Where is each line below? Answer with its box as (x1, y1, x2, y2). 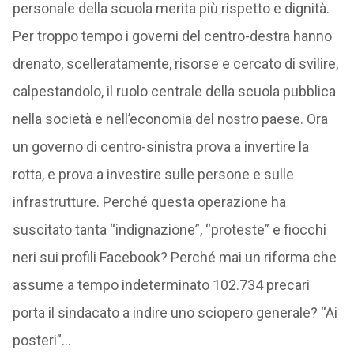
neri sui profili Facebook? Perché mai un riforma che (12, 249, 337, 265)
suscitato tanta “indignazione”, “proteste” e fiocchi (12, 221, 326, 238)
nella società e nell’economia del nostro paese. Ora (12, 111, 328, 127)
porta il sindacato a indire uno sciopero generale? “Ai (12, 304, 337, 321)
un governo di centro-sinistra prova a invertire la (12, 138, 309, 155)
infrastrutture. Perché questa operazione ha (12, 194, 286, 210)
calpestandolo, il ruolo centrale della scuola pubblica (12, 83, 336, 100)
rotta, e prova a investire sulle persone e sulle (12, 166, 294, 183)
